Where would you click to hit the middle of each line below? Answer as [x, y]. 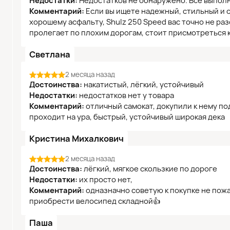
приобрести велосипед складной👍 [95, 201]
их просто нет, [105, 180]
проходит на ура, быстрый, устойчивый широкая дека [127, 117]
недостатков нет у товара [126, 95]
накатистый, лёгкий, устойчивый [143, 85]
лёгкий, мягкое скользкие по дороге [150, 169]
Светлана [50, 54]
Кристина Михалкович [76, 139]
